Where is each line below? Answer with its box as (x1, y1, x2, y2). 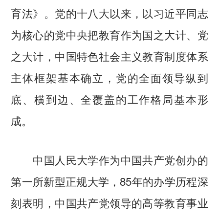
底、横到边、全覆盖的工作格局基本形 (11, 91, 208, 107)
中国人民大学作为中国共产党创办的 (11, 152, 208, 168)
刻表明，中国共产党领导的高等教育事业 (11, 195, 208, 211)
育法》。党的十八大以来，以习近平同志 (11, 5, 208, 21)
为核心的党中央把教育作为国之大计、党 (11, 26, 208, 43)
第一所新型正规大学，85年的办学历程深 (11, 173, 208, 189)
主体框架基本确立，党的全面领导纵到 (11, 69, 208, 86)
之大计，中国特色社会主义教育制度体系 (11, 48, 208, 64)
